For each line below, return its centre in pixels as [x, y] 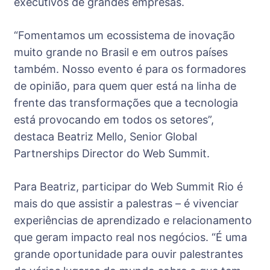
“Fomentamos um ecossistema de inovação [124, 35]
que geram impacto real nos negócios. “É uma [130, 237]
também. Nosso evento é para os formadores [130, 69]
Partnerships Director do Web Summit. [112, 153]
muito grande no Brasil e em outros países [121, 52]
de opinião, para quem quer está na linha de [125, 86]
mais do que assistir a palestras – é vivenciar [126, 203]
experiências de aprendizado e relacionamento [133, 220]
